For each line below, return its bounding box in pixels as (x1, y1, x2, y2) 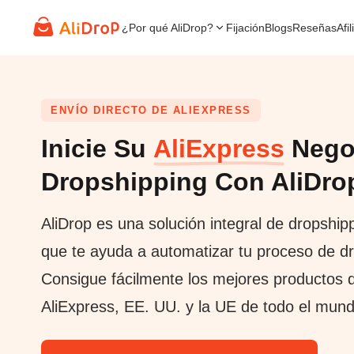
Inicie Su (41, 134, 153, 163)
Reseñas (292, 21, 337, 34)
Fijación (226, 21, 265, 34)
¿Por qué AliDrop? (122, 21, 213, 34)
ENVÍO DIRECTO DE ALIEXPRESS (51, 104, 251, 116)
